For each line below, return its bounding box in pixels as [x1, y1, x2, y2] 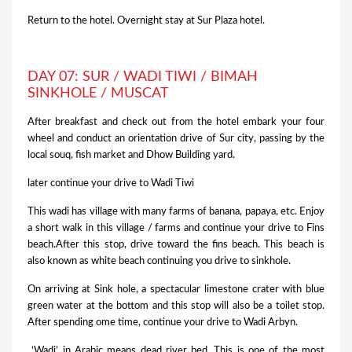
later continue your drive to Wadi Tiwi [27, 178, 194, 189]
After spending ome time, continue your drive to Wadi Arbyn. [27, 317, 298, 328]
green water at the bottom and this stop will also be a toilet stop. [27, 301, 324, 312]
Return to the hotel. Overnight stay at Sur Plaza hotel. [27, 16, 265, 27]
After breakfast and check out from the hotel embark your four [27, 117, 324, 128]
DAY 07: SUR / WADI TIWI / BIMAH [27, 70, 258, 85]
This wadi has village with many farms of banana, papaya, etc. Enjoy [27, 207, 324, 218]
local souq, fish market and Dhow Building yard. [27, 150, 235, 161]
